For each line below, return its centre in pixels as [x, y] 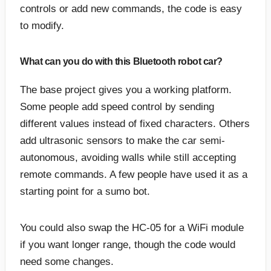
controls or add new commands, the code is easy [131, 8]
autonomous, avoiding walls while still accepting [128, 157]
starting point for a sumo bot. [85, 191]
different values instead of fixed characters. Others [135, 123]
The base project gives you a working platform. [126, 90]
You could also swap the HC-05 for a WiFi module [132, 227]
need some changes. [67, 261]
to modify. [42, 25]
